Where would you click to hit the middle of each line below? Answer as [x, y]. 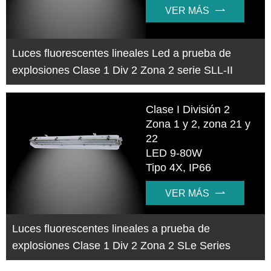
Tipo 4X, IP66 [179, 167]
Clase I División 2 [188, 109]
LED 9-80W [174, 153]
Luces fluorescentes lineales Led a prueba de [122, 54]
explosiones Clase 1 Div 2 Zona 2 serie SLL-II [122, 70]
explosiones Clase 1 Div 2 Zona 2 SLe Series [121, 245]
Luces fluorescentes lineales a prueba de [111, 228]
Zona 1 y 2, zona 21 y [198, 124]
